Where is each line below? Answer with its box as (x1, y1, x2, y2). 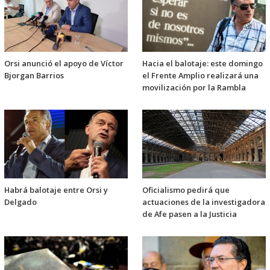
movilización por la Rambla (142, 82, 246, 93)
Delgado (4, 196, 37, 208)
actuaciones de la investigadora (142, 196, 265, 208)
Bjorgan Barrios (4, 70, 64, 81)
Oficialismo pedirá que (142, 184, 230, 196)
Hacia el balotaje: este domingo (142, 58, 263, 69)
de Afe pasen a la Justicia (142, 209, 237, 220)
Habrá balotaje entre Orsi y (4, 184, 108, 196)
